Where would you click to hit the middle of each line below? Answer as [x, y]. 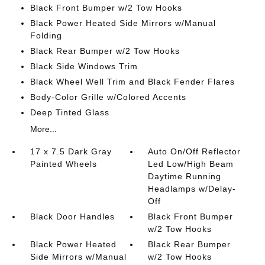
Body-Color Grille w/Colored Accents [108, 97]
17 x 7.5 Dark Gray [71, 151]
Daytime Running [185, 176]
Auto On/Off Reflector [195, 151]
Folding [46, 35]
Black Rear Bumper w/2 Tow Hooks [105, 51]
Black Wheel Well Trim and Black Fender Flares [132, 82]
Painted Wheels [63, 164]
